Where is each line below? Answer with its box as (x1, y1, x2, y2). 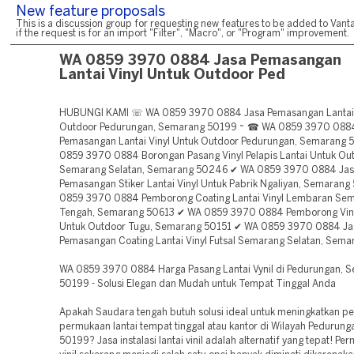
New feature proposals (16, 6, 165, 19)
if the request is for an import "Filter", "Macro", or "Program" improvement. (16, 29, 349, 38)
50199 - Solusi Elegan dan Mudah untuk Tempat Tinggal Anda (59, 280, 336, 288)
